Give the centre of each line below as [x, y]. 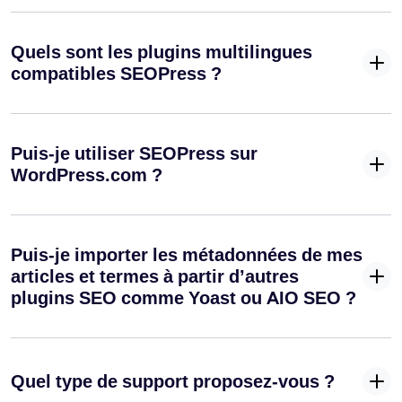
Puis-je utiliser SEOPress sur [134, 154]
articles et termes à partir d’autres [155, 277]
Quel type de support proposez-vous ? [173, 382]
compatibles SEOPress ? [116, 74]
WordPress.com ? [87, 175]
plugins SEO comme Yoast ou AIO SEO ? [184, 298]
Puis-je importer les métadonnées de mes [187, 255]
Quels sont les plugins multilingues [162, 52]
